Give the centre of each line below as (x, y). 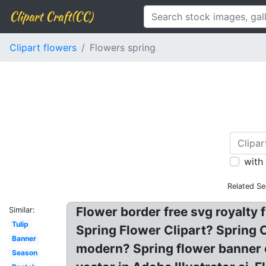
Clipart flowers (43, 47)
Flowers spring (123, 47)
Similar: (22, 210)
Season (24, 253)
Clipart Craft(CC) (51, 16)
